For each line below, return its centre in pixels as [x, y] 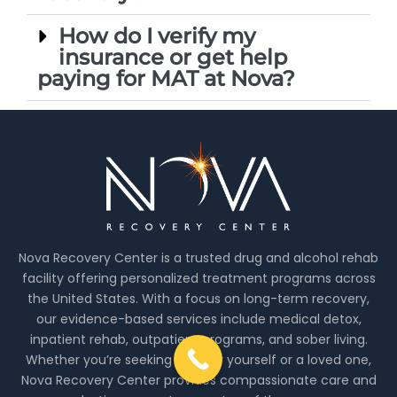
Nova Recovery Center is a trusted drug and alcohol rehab [198, 258]
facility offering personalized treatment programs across [198, 279]
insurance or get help [173, 58]
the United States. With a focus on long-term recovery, [198, 299]
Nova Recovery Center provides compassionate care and [198, 381]
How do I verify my [157, 36]
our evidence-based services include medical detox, [198, 319]
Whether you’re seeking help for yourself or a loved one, [198, 360]
